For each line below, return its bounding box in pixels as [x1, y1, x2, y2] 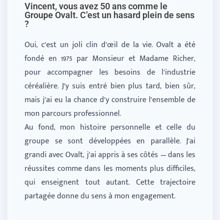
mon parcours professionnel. [25, 107, 121, 120]
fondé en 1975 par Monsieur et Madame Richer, [25, 52, 195, 65]
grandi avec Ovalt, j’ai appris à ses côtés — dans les [25, 148, 195, 162]
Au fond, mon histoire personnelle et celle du [25, 120, 195, 134]
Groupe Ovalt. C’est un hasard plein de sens [25, 9, 194, 20]
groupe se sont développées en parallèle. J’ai [25, 134, 195, 148]
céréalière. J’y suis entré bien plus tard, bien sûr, [25, 79, 195, 93]
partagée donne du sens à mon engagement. [25, 189, 175, 203]
